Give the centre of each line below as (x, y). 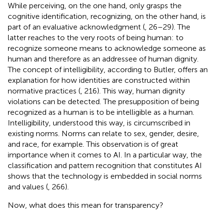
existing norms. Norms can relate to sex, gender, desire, (103, 133)
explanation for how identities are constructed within (99, 80)
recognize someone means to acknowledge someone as (107, 48)
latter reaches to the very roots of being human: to (96, 37)
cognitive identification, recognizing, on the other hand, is (107, 16)
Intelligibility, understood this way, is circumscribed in (99, 123)
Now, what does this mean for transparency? (85, 205)
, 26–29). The (168, 27)
